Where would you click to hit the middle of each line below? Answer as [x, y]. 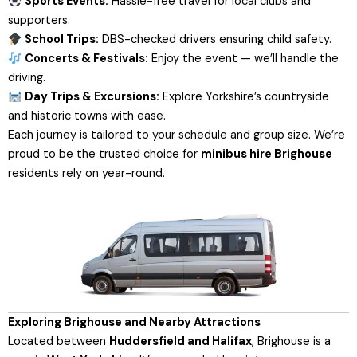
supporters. [39, 21]
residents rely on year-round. [86, 174]
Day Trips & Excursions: [92, 97]
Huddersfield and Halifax [180, 341]
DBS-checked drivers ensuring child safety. [215, 40]
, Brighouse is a [291, 341]
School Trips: [61, 40]
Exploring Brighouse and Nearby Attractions [134, 322]
